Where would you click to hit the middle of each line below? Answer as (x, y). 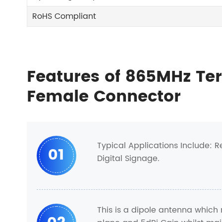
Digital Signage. (128, 158)
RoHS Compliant (64, 16)
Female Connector (104, 97)
